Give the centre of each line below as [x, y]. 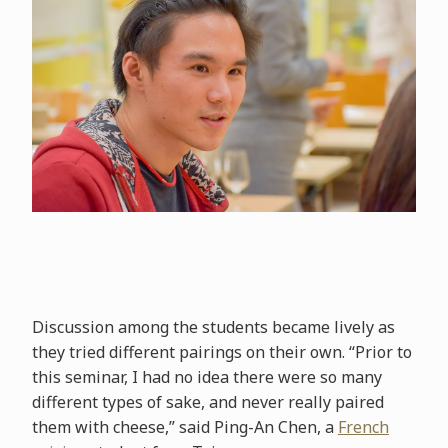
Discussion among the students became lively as [213, 327]
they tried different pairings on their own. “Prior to [221, 352]
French [363, 427]
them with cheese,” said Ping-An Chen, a [184, 427]
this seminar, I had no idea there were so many [206, 377]
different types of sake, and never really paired [207, 402]
